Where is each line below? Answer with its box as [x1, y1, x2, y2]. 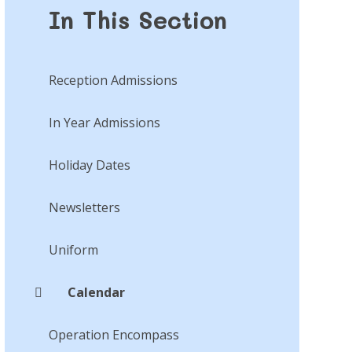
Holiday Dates [48, 156, 130, 174]
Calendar [67, 283, 125, 301]
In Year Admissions [48, 113, 160, 131]
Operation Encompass [48, 325, 179, 343]
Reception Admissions [48, 71, 178, 89]
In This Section [48, 4, 227, 35]
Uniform [48, 240, 98, 258]
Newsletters [48, 198, 120, 216]
